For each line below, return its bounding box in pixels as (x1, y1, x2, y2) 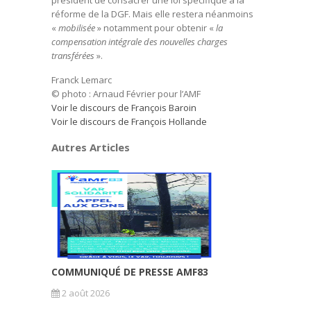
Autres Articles (51, 140, 130, 154)
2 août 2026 (60, 287, 110, 299)
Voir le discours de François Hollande (51, 115, 207, 128)
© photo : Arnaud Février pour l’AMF (51, 87, 201, 100)
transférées (51, 49, 94, 62)
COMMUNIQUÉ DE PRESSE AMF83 (51, 265, 208, 278)
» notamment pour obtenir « (95, 22, 216, 34)
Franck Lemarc (51, 74, 112, 86)
